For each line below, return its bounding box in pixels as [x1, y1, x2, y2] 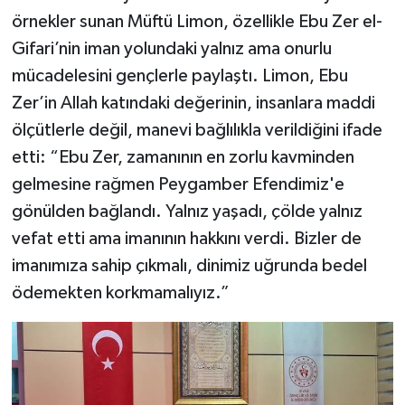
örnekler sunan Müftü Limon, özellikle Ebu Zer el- [11, 13, 382, 32]
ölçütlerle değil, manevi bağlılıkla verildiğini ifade [11, 121, 382, 140]
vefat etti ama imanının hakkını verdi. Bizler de [11, 230, 362, 249]
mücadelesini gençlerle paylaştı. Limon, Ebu [11, 67, 348, 86]
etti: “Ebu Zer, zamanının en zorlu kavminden [11, 148, 354, 167]
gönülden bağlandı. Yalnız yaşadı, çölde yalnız [11, 202, 363, 221]
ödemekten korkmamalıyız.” [11, 284, 230, 303]
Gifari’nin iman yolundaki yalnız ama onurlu [11, 40, 332, 59]
